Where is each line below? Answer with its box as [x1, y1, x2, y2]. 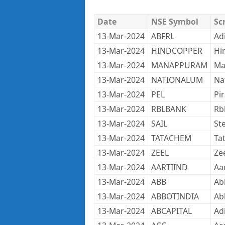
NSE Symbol [151, 16, 198, 27]
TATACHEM [151, 133, 191, 144]
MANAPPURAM [151, 60, 207, 71]
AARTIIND [151, 162, 188, 173]
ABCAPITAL [151, 205, 192, 216]
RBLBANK [151, 103, 186, 115]
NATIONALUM [151, 74, 203, 85]
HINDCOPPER [151, 45, 202, 56]
